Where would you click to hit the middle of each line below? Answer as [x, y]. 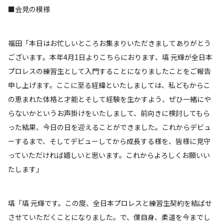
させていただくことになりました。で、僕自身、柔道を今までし [109, 217]
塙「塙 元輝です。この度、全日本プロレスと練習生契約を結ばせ [110, 203]
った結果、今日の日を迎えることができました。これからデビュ [109, 127]
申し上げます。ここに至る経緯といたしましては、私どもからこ [109, 85]
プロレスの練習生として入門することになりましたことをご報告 [109, 71]
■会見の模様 [29, 9]
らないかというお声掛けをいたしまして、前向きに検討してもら [109, 113]
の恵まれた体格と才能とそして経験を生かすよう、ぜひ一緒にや [109, 99]
